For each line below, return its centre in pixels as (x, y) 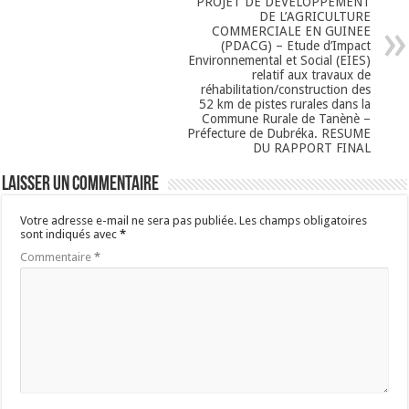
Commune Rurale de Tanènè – (286, 119)
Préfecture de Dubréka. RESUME (278, 134)
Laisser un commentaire (81, 185)
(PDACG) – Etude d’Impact (295, 46)
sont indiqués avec (70, 235)
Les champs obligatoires (304, 221)
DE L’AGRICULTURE (315, 17)
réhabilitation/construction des (285, 90)
